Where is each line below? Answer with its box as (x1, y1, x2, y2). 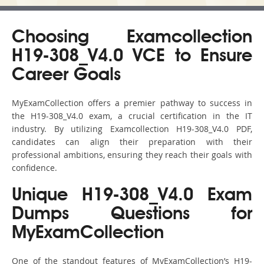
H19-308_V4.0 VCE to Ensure (12, 48, 252, 66)
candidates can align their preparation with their (12, 136, 252, 148)
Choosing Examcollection (12, 29, 252, 47)
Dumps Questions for (12, 206, 252, 224)
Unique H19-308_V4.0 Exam (12, 187, 252, 205)
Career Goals (12, 67, 121, 85)
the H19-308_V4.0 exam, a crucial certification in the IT (12, 110, 252, 122)
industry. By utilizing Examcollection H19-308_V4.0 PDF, (12, 123, 252, 135)
